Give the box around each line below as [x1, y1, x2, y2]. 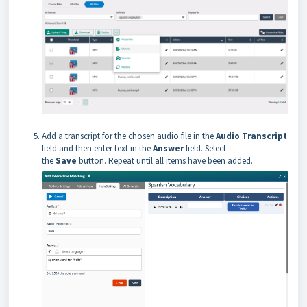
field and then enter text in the [42, 143, 153, 155]
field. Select [184, 143, 226, 155]
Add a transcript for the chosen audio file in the [42, 130, 216, 143]
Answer [153, 143, 184, 155]
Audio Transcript [216, 130, 287, 143]
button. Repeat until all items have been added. [79, 155, 253, 167]
